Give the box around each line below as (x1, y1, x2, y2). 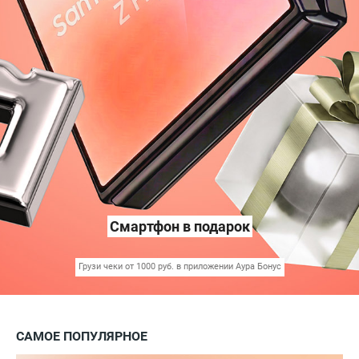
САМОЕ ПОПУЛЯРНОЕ (16, 329, 147, 344)
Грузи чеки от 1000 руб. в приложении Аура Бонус (78, 260, 281, 272)
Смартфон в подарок (109, 217, 250, 235)
